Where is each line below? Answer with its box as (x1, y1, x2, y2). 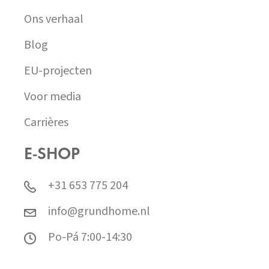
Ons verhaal (24, 10, 83, 28)
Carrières (24, 113, 68, 131)
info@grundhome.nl (48, 202, 150, 220)
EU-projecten (24, 62, 92, 79)
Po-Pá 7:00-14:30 (48, 228, 132, 246)
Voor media (24, 88, 81, 105)
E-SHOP (24, 146, 80, 163)
